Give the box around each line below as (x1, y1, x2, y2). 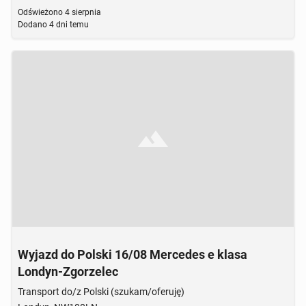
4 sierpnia (63, 7, 101, 17)
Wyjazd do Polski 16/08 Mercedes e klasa (18, 247, 247, 262)
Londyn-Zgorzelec (18, 264, 118, 279)
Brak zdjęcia (12, 227, 71, 240)
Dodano (18, 19, 47, 29)
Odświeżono (18, 7, 63, 17)
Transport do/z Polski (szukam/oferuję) (18, 286, 184, 297)
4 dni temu (47, 19, 89, 29)
